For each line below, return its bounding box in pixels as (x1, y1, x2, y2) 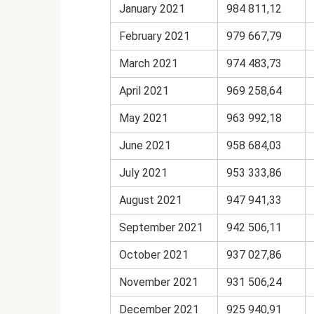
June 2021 (119, 138, 171, 152)
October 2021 (119, 247, 189, 261)
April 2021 (119, 83, 169, 97)
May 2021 (119, 111, 168, 125)
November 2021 (119, 275, 198, 289)
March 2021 (119, 56, 178, 70)
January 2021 (119, 1, 185, 15)
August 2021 (119, 193, 182, 207)
